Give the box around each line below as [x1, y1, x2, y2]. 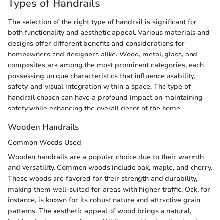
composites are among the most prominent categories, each [8, 60, 204, 70]
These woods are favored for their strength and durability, [8, 173, 197, 183]
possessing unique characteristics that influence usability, [8, 71, 195, 81]
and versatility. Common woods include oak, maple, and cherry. [8, 163, 212, 172]
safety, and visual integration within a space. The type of [8, 82, 191, 92]
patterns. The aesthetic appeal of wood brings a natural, [8, 206, 191, 216]
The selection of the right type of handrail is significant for [8, 17, 197, 27]
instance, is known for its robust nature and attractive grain [8, 195, 200, 205]
